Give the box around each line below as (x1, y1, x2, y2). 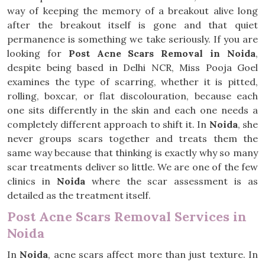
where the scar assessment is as (85, 175, 258, 187)
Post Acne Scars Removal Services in (7, 208, 247, 225)
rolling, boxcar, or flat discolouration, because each (7, 90, 258, 102)
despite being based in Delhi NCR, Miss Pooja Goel (7, 62, 258, 73)
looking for (7, 47, 69, 59)
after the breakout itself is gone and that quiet (7, 19, 258, 31)
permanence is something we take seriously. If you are (7, 33, 258, 45)
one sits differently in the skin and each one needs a (7, 104, 258, 116)
